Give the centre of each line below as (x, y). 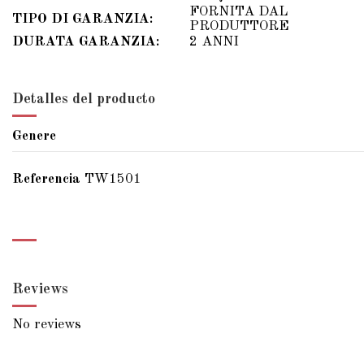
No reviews (47, 324)
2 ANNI (214, 41)
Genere (34, 136)
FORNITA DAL (239, 11)
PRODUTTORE (239, 26)
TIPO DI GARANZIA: (82, 19)
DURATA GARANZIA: (86, 41)
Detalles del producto (84, 99)
